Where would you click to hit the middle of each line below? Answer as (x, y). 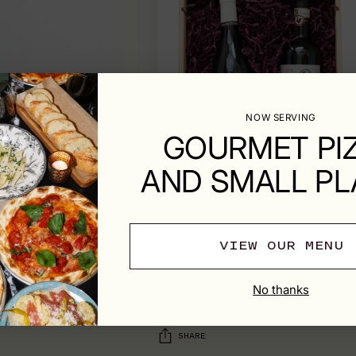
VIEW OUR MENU (281, 246)
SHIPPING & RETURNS (246, 273)
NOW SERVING (281, 117)
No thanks (281, 290)
